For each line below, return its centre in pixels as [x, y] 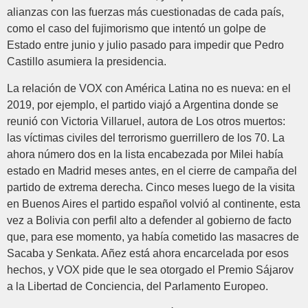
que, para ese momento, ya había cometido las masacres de [153, 236]
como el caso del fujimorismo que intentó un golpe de [136, 29]
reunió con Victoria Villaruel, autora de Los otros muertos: [146, 121]
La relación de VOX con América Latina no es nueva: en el [149, 88]
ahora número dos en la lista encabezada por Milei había [145, 154]
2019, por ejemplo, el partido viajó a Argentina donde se [143, 104]
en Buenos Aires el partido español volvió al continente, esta [154, 203]
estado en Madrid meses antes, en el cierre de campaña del [152, 170]
